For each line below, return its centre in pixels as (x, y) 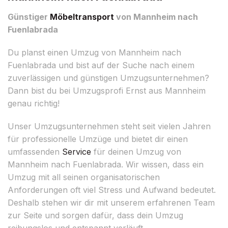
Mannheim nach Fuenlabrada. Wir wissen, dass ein (106, 164)
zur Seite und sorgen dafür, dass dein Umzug (95, 215)
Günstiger (29, 17)
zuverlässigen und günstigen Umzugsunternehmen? (108, 78)
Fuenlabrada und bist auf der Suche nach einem (101, 65)
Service (77, 151)
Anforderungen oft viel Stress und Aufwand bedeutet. (112, 190)
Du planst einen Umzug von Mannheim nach (94, 52)
